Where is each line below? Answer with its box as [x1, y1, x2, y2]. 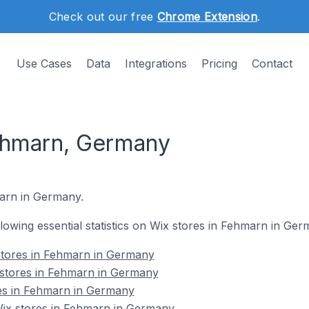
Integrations [125, 57, 187, 70]
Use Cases [17, 57, 72, 70]
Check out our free [48, 10, 157, 23]
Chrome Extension [157, 10, 257, 23]
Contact [252, 57, 292, 70]
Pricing [201, 57, 237, 70]
